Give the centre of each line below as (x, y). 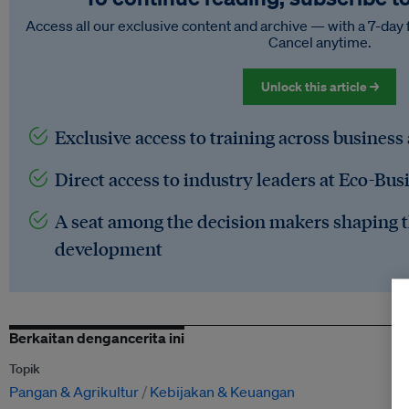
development (109, 249)
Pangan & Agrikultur (74, 392)
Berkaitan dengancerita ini (97, 338)
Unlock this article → (320, 87)
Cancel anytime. (320, 42)
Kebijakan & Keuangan (222, 392)
